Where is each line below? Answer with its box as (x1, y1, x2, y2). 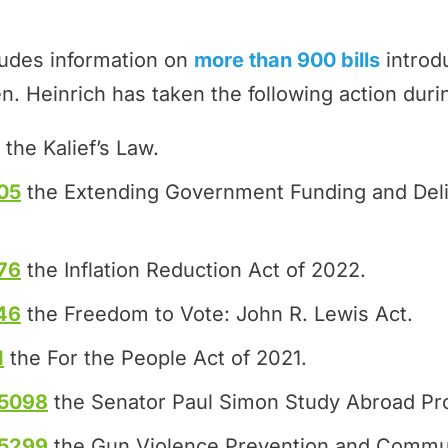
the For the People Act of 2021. (4, 346, 307, 370)
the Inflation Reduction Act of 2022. (21, 258, 366, 282)
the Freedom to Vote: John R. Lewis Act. (21, 302, 413, 326)
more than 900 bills (194, 48, 380, 72)
